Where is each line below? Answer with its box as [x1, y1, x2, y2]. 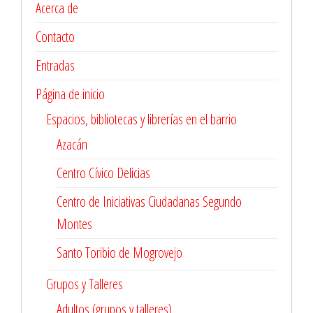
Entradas [36, 56, 75, 75]
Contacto [36, 27, 75, 46]
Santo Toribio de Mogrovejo [57, 243, 182, 262]
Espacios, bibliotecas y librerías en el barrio [46, 110, 237, 129]
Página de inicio [36, 85, 105, 103]
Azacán [57, 135, 87, 154]
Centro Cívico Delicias [57, 163, 150, 182]
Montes [57, 214, 92, 233]
